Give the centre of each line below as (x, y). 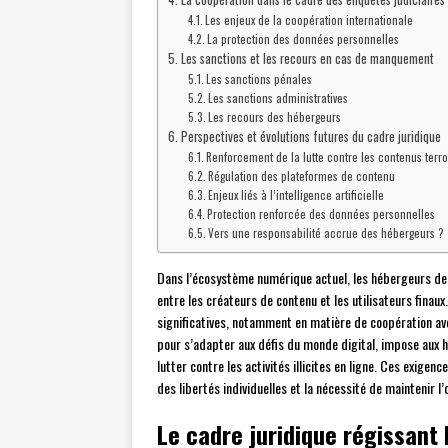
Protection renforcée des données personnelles (321, 214)
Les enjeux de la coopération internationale (309, 20)
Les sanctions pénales (259, 79)
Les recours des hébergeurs (275, 117)
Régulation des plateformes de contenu (302, 176)
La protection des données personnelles (303, 39)
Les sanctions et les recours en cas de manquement (307, 59)
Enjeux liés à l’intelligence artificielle (296, 195)
